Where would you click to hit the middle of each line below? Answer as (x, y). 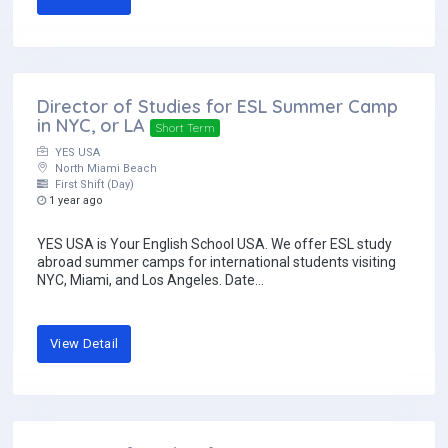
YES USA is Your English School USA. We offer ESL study (214, 244)
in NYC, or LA (91, 126)
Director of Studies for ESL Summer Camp (217, 107)
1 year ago (74, 201)
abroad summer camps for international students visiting (216, 262)
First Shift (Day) (93, 185)
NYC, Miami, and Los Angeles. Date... (150, 280)
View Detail (84, 344)
